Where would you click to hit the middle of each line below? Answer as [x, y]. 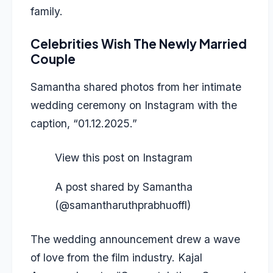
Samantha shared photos [92, 87]
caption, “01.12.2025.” [84, 123]
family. [47, 11]
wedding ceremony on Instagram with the [134, 105]
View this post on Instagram [124, 158]
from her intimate [198, 87]
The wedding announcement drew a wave [135, 239]
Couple [53, 59]
